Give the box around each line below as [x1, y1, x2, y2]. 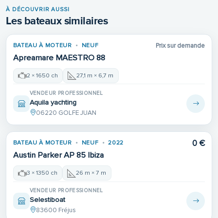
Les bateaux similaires [6, 14, 108, 28]
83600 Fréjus [36, 206, 76, 215]
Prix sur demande [156, 41, 205, 50]
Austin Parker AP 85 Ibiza [13, 150, 104, 160]
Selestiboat [29, 195, 65, 204]
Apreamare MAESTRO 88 [13, 53, 105, 63]
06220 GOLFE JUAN [36, 109, 96, 117]
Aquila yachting [29, 98, 76, 107]
